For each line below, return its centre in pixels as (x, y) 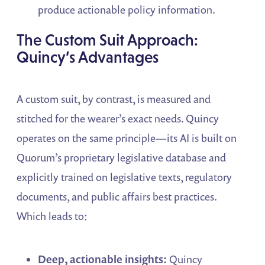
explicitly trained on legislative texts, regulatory (125, 177)
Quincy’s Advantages (88, 57)
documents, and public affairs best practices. (117, 197)
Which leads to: (52, 216)
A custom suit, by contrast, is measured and (114, 99)
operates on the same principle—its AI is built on (127, 138)
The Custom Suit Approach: (108, 40)
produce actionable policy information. (127, 10)
